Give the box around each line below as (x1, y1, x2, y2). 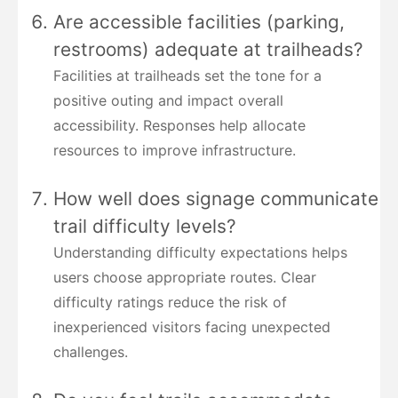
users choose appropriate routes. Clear (53, 267, 316, 286)
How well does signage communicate (53, 187, 378, 210)
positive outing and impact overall (53, 91, 283, 109)
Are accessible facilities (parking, (53, 10, 345, 33)
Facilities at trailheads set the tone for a (53, 66, 322, 84)
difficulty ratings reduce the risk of (53, 292, 287, 311)
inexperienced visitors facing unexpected (53, 317, 330, 336)
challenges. (53, 342, 128, 361)
